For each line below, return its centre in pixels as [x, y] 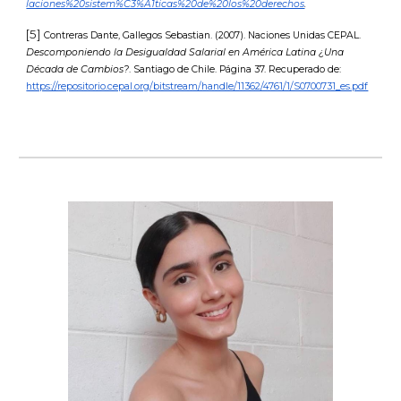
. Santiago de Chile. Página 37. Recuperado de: [235, 69]
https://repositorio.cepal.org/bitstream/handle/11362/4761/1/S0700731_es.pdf [197, 86]
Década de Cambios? [78, 69]
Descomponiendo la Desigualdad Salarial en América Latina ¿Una [185, 52]
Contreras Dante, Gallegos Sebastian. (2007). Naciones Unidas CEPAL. [203, 35]
